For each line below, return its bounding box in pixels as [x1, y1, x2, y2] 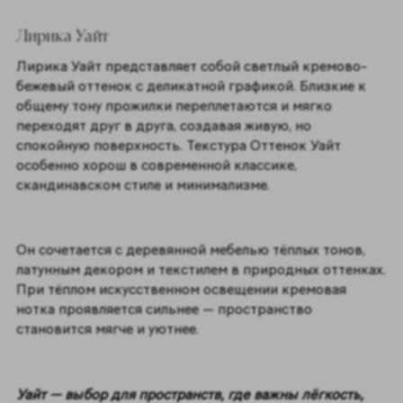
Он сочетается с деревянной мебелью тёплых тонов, [15, 241, 365, 259]
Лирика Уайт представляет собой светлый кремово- [15, 57, 367, 75]
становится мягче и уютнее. [15, 320, 202, 338]
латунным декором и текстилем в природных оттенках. [15, 261, 386, 279]
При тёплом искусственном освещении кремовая [15, 281, 346, 299]
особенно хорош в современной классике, [15, 156, 297, 174]
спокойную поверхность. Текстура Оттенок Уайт [15, 136, 341, 154]
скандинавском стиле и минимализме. [15, 175, 277, 193]
